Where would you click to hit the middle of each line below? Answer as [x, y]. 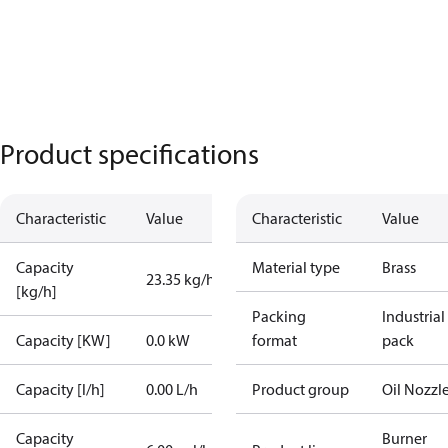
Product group [300, 389]
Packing [279, 316]
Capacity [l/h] [60, 389]
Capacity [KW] [63, 340]
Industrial [413, 316]
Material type [296, 267]
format [274, 340]
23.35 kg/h [180, 279]
